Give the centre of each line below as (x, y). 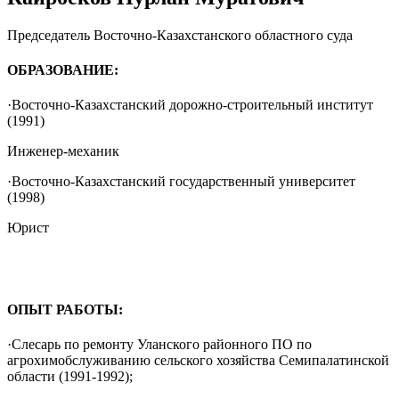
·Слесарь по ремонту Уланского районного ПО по (159, 344)
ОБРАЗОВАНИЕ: (63, 70)
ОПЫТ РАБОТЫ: (65, 309)
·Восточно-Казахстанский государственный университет (181, 182)
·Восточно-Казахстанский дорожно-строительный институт (190, 105)
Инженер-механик (63, 151)
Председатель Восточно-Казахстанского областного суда (180, 35)
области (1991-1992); (70, 376)
